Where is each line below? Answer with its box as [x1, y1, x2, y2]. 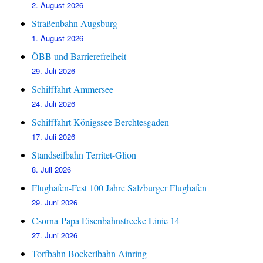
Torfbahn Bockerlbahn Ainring [32, 247, 147, 260]
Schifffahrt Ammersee [32, 83, 114, 96]
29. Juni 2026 [32, 197, 78, 208]
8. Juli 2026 [32, 164, 72, 176]
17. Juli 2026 [32, 131, 76, 143]
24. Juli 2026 [32, 98, 76, 110]
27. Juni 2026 [32, 230, 78, 241]
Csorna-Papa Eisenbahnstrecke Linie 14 [32, 214, 180, 227]
